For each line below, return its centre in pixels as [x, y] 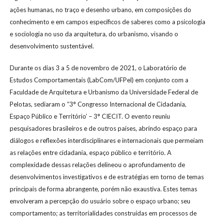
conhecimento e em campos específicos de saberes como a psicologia [108, 22]
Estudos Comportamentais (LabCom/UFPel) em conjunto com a [99, 80]
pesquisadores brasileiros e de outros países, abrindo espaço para [103, 128]
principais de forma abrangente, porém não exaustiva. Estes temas [103, 189]
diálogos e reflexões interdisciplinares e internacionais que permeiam [107, 140]
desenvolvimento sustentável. [52, 46]
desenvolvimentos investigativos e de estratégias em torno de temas [107, 177]
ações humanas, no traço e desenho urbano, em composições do [101, 9]
